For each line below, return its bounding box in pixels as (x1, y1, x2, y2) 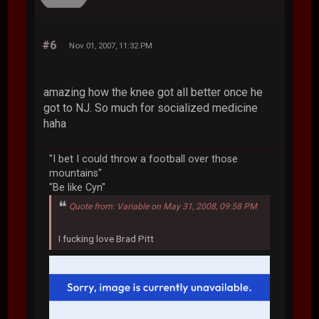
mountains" (49, 167, 103, 180)
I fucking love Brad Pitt (58, 232, 155, 244)
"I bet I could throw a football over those (49, 153, 239, 166)
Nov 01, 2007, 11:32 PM (69, 41, 153, 51)
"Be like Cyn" (49, 182, 106, 194)
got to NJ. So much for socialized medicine (43, 101, 258, 115)
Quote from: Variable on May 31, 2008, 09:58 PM (69, 202, 258, 212)
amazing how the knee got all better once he (43, 85, 263, 100)
